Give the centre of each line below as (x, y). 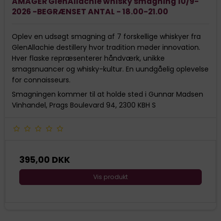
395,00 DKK (45, 160)
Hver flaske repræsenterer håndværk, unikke (88, 58)
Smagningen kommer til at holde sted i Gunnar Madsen (108, 94)
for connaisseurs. (41, 80)
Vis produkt (110, 177)
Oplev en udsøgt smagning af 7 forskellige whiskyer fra (106, 36)
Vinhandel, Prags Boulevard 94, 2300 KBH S (84, 105)
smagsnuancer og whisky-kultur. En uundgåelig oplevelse (110, 69)
